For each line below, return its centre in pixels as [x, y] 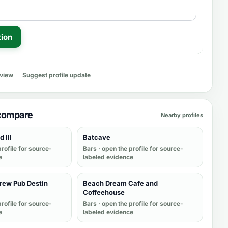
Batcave [97, 137]
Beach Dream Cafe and [120, 183]
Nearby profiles [182, 115]
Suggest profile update [56, 75]
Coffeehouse [104, 192]
